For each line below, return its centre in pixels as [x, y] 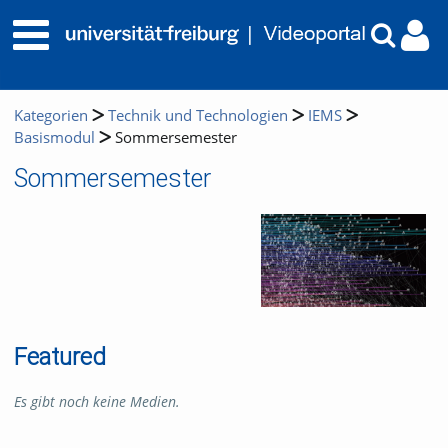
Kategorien [51, 115]
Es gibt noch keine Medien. [97, 401]
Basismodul [54, 137]
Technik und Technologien [198, 115]
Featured [60, 356]
